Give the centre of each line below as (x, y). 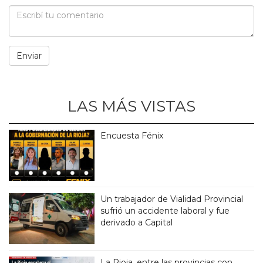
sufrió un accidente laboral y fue (165, 210)
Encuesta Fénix (132, 135)
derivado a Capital (137, 222)
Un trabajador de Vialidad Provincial (172, 199)
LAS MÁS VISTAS (131, 106)
